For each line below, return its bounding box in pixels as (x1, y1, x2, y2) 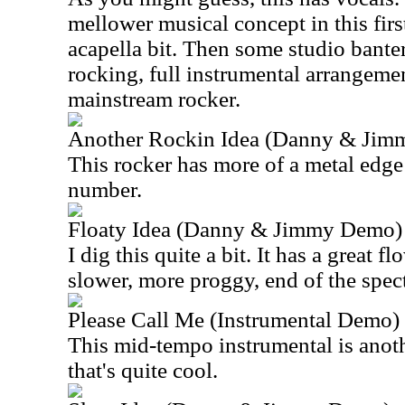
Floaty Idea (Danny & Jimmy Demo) (68, 217, 402, 241)
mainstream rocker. (68, 87, 240, 111)
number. (68, 177, 142, 202)
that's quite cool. (68, 358, 218, 382)
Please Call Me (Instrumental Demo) (68, 307, 400, 332)
